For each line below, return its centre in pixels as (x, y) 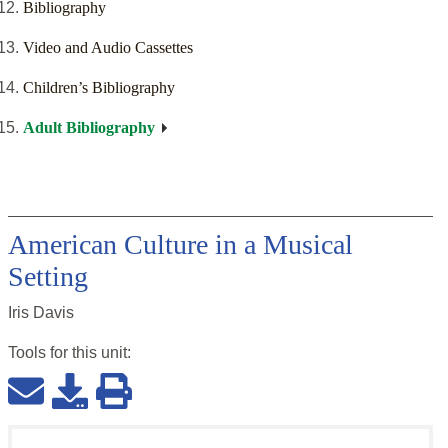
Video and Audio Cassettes (108, 48)
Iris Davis (41, 313)
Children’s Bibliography (99, 88)
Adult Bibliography (89, 128)
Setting (48, 277)
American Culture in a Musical (180, 245)
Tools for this (54, 353)
